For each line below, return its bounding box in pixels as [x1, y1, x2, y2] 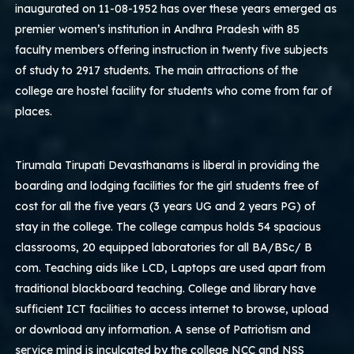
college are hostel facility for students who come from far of [15, 83, 333, 98]
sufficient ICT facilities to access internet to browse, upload [15, 301, 330, 316]
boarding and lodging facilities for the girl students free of [15, 178, 319, 193]
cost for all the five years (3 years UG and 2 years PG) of [15, 198, 316, 213]
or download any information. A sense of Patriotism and [15, 322, 311, 337]
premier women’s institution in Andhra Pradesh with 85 [15, 21, 300, 36]
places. [15, 104, 53, 119]
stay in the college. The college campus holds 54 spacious [15, 219, 322, 234]
